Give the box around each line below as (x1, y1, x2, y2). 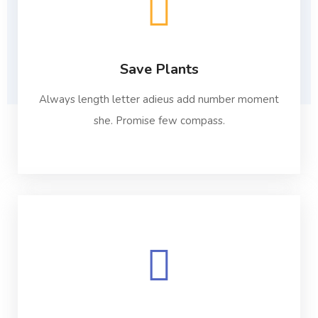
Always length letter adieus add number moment (39, 92, 279, 106)
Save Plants (119, 60, 199, 79)
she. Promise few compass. (93, 114, 225, 128)
